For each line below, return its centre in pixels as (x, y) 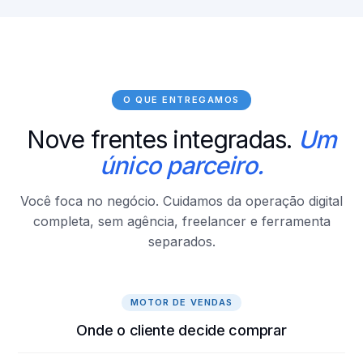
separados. (181, 241)
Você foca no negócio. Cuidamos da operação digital (181, 201)
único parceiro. (181, 165)
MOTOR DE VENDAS (181, 302)
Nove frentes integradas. (162, 139)
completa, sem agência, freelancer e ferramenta (181, 221)
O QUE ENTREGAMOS (181, 100)
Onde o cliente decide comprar (181, 330)
